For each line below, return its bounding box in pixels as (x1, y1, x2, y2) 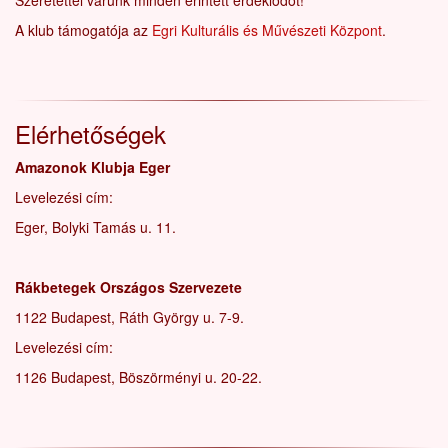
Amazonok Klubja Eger (15, 157, 170, 177)
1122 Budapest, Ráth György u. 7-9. (15, 307, 244, 327)
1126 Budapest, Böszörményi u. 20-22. (15, 367, 262, 387)
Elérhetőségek (15, 116, 166, 151)
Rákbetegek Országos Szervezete (15, 277, 242, 297)
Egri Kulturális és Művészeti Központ (152, 20, 382, 40)
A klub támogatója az (15, 20, 152, 40)
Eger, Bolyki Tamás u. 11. (15, 217, 176, 237)
